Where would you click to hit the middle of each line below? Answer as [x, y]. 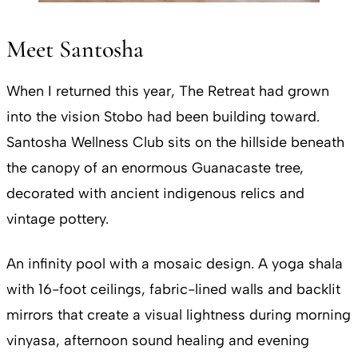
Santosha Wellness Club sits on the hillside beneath [175, 143]
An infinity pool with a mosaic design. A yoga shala [175, 264]
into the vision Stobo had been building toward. [163, 117]
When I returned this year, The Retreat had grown [168, 91]
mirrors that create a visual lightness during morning [179, 315]
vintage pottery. [58, 219]
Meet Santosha [75, 50]
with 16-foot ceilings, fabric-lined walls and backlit [173, 290]
